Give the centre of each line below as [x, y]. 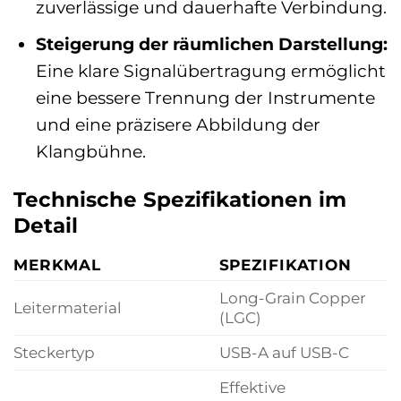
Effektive [252, 387]
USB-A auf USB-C [284, 352]
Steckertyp [54, 352]
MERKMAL [58, 264]
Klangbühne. [90, 152]
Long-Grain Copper [292, 297]
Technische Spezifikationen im [180, 200]
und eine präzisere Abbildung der [178, 125]
